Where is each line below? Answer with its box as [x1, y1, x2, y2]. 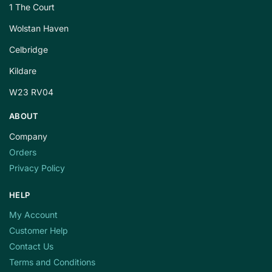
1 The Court [9, 2, 55, 13]
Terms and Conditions [9, 257, 95, 268]
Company [9, 131, 47, 141]
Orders [9, 146, 36, 157]
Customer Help [9, 225, 68, 236]
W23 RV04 [9, 87, 53, 98]
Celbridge [9, 44, 48, 55]
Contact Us [9, 241, 53, 252]
